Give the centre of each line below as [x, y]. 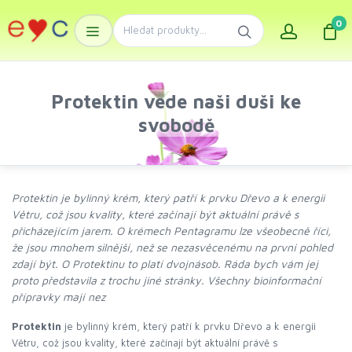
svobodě [176, 125]
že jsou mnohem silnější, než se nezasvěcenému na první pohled [172, 247]
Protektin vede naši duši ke [176, 101]
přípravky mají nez [59, 297]
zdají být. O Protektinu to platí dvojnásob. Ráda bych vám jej [165, 264]
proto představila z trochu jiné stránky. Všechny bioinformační [167, 280]
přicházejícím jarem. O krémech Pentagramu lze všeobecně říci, [171, 231]
